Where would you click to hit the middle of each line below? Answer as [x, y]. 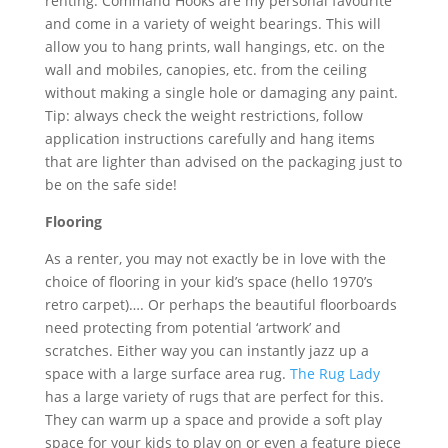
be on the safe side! [110, 184]
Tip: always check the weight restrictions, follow [203, 115]
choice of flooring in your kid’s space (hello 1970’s [208, 281]
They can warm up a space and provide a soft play [213, 419]
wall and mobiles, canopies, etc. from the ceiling [205, 69]
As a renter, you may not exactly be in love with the [215, 258]
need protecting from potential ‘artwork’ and [192, 327]
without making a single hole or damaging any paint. [221, 92]
